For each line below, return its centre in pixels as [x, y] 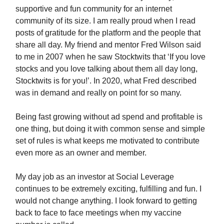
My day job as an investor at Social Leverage [95, 177]
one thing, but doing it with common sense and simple [110, 129]
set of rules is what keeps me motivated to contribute [107, 141]
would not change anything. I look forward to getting [106, 201]
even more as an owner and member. [81, 153]
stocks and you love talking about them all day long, [106, 69]
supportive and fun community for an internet [94, 9]
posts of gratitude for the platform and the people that [108, 33]
